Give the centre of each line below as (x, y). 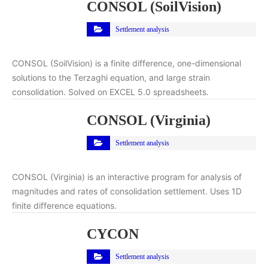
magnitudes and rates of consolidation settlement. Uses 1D (127, 191)
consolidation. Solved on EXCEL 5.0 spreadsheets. (110, 92)
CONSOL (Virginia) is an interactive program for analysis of (127, 176)
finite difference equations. (64, 205)
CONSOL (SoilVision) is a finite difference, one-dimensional (127, 63)
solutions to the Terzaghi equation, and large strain (111, 77)
